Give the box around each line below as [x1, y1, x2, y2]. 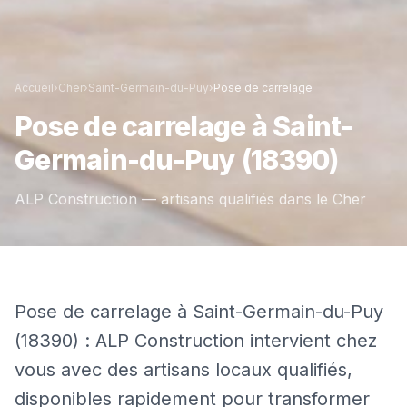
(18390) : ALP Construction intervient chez [15, 329, 377, 352]
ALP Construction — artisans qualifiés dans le [15, 189, 333, 208]
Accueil [15, 80, 54, 94]
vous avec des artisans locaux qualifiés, [15, 358, 352, 381]
